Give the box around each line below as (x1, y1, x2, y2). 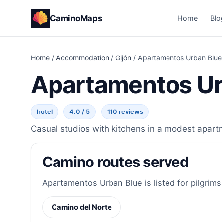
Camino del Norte (51, 203, 112, 212)
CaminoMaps (50, 13, 102, 23)
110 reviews (107, 108, 143, 116)
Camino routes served (42, 153, 188, 171)
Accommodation (56, 54, 109, 62)
